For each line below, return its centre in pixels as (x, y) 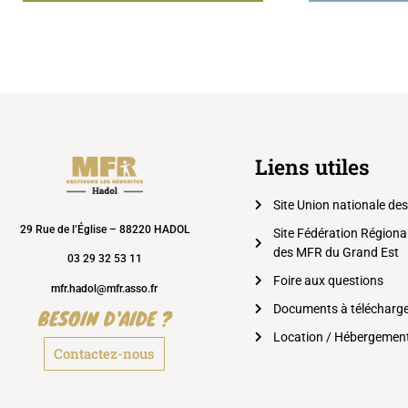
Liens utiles (312, 166)
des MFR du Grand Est (336, 252)
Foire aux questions (328, 280)
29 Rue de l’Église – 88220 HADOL (104, 229)
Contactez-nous (105, 354)
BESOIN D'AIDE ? (104, 319)
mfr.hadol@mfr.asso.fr (105, 288)
